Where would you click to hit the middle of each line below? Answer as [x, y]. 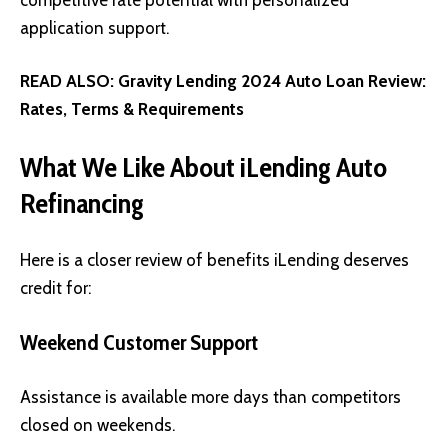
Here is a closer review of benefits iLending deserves [214, 260]
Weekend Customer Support [139, 342]
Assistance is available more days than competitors [210, 397]
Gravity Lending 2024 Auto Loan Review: [272, 81]
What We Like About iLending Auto [203, 166]
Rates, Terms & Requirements [132, 109]
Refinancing [82, 202]
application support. [94, 27]
